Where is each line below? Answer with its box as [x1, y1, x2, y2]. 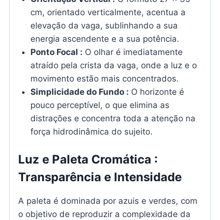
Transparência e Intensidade [18, 170, 182, 185]
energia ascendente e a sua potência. [30, 33, 180, 44]
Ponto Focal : [30, 47, 83, 57]
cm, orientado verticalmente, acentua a [30, 7, 186, 17]
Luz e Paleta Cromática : [18, 152, 158, 167]
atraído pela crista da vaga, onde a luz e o [30, 60, 197, 70]
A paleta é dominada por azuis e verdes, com [18, 196, 197, 206]
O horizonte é [129, 86, 185, 97]
